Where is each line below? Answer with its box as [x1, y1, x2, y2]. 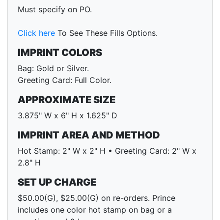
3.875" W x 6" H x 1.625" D [18, 110, 117, 121]
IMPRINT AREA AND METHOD [18, 129, 160, 141]
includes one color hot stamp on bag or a [18, 205, 172, 215]
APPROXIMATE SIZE [18, 94, 115, 106]
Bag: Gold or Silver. [18, 63, 89, 74]
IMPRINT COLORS [18, 47, 102, 59]
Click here [18, 28, 55, 38]
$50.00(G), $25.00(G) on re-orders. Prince [18, 193, 175, 203]
